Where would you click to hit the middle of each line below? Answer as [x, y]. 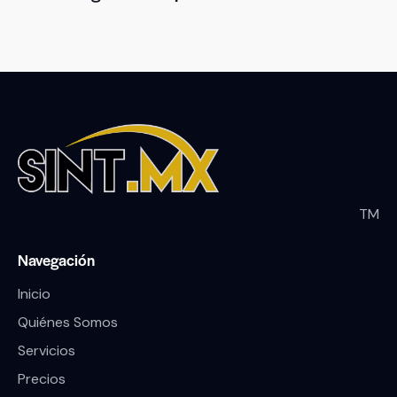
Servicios [47, 351]
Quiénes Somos [68, 323]
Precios [42, 379]
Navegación [56, 260]
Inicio [34, 294]
